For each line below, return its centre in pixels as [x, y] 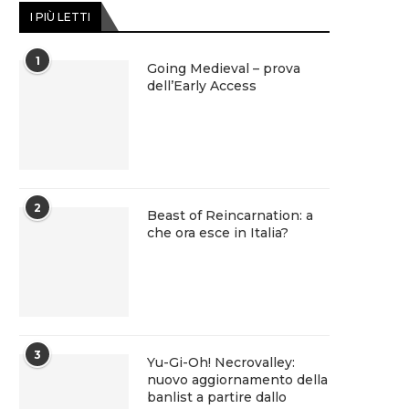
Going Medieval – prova [224, 68]
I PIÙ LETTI [60, 16]
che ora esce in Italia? [218, 232]
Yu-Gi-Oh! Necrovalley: [221, 362]
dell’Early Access [202, 85]
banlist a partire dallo [217, 397]
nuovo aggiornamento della [237, 379]
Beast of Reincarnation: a [230, 215]
